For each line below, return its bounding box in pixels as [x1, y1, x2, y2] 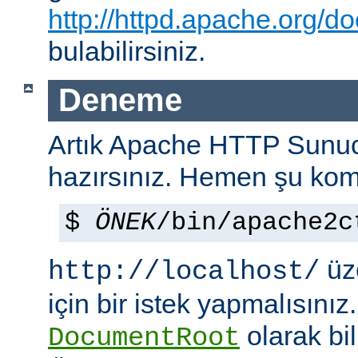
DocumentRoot [48, 322, 240, 353]
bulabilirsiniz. [48, 36, 205, 67]
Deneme [58, 82, 182, 118]
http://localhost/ [48, 256, 320, 287]
